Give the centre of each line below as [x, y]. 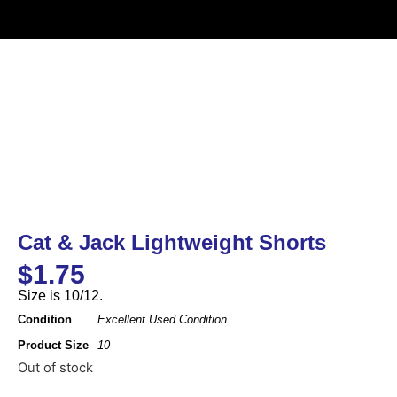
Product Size [53, 345]
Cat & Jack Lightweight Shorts [172, 242]
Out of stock [55, 367]
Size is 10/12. [60, 296]
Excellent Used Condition [162, 319]
